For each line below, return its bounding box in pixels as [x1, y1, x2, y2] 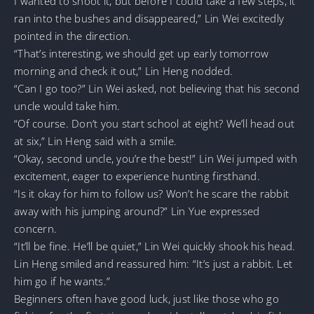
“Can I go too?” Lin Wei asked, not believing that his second [14, 81, 300, 95]
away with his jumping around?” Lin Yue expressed [14, 203, 260, 218]
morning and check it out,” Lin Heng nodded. [14, 63, 233, 78]
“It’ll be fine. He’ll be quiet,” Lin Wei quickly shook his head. [14, 238, 296, 253]
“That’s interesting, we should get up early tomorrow [14, 46, 269, 60]
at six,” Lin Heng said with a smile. [14, 133, 177, 148]
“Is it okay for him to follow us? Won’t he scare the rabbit [14, 186, 289, 200]
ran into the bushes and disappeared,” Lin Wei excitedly [14, 11, 285, 25]
